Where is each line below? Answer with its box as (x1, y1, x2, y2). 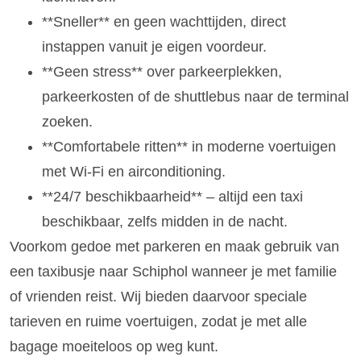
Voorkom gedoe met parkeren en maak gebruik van (10, 238, 339, 255)
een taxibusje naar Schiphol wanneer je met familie (10, 263, 337, 280)
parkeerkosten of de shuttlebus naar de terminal (42, 88, 349, 105)
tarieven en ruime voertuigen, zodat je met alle (10, 313, 307, 330)
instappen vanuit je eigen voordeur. (42, 38, 267, 55)
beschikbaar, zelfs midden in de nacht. (42, 213, 288, 230)
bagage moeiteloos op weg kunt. (10, 338, 218, 355)
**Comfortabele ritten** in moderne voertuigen (42, 138, 336, 155)
